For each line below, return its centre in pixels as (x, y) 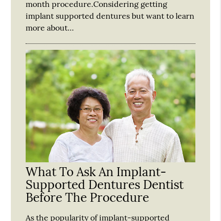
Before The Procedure (88, 197)
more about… (50, 27)
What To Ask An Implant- (96, 171)
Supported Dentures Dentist (105, 184)
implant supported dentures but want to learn (110, 16)
